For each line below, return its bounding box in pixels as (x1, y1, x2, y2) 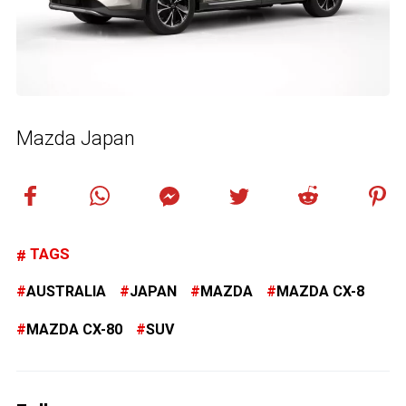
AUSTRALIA (26, 282, 106, 300)
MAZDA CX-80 (26, 320, 122, 338)
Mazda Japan (16, 126, 135, 150)
